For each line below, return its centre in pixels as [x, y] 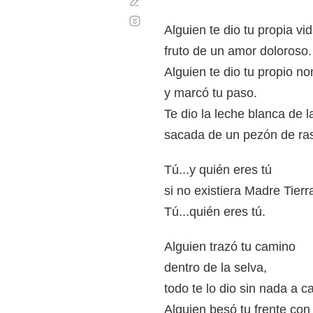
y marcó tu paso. [211, 93]
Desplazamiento [179, 15]
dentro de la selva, [216, 268]
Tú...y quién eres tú [218, 170]
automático [168, 26]
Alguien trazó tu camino [230, 247]
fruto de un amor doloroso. [238, 51]
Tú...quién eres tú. [215, 212]
